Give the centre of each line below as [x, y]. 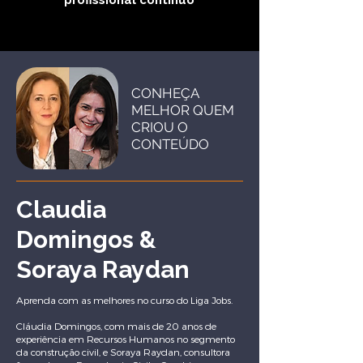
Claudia [61, 209]
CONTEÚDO [170, 144]
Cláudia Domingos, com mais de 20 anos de [116, 326]
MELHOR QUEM [183, 110]
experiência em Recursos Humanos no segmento [126, 339]
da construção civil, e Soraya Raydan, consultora [123, 352]
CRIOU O [160, 127]
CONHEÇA [165, 93]
